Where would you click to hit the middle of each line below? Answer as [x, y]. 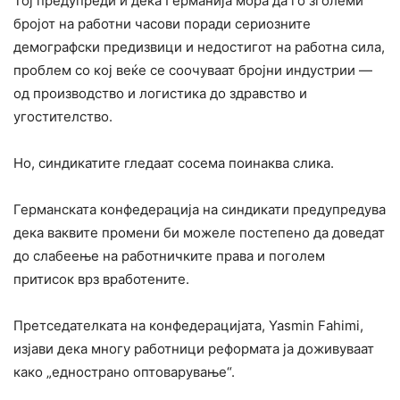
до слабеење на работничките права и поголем [169, 256]
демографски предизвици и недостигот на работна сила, [199, 47]
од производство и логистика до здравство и [160, 94]
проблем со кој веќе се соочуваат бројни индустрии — [193, 71]
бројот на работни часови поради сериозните [162, 24]
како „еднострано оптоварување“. [124, 372]
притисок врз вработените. [101, 279]
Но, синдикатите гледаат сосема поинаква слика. [174, 163]
